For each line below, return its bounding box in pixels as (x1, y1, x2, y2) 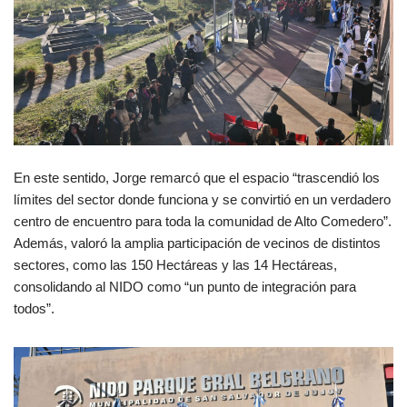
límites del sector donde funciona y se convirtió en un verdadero (14, 192, 391, 208)
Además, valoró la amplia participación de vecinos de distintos (14, 235, 381, 252)
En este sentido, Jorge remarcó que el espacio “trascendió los (14, 170, 380, 186)
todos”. (14, 301, 55, 317)
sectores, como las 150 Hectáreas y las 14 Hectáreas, (14, 257, 337, 273)
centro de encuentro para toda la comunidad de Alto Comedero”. (14, 213, 392, 230)
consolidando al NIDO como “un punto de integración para (14, 279, 356, 295)
